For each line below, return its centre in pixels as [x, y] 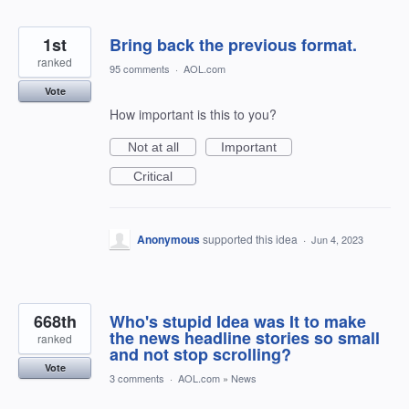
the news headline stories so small [245, 338]
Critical [153, 176]
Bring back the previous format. [233, 45]
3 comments [137, 378]
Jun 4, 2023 [337, 239]
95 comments [140, 68]
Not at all [153, 147]
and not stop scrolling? [200, 354]
